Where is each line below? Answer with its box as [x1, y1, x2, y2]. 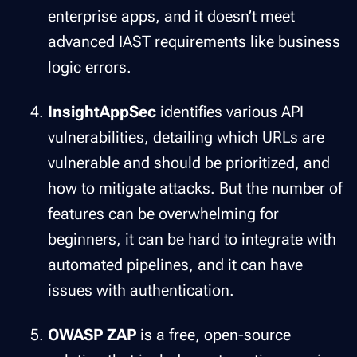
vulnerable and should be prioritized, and [48, 152, 330, 172]
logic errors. [48, 57, 131, 76]
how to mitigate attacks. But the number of [48, 178, 343, 198]
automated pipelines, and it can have [48, 254, 303, 274]
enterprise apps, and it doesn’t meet [48, 6, 295, 25]
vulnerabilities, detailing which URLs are [48, 127, 324, 147]
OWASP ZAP [48, 324, 140, 344]
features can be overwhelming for [48, 203, 279, 223]
